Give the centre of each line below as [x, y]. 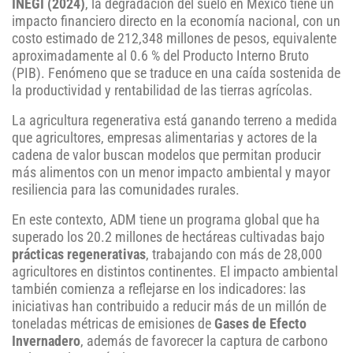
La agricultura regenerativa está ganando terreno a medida [175, 121]
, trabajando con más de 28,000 [234, 255]
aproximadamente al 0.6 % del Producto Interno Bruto [160, 56]
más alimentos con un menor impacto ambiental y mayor [171, 173]
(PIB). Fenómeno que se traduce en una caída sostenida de [176, 74]
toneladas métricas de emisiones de [113, 324]
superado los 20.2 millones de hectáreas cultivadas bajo [168, 238]
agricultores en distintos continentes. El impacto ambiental [175, 272]
